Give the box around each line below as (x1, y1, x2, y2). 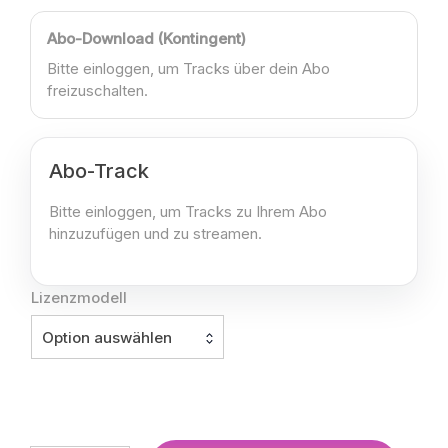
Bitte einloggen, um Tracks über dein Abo (47, 58, 330, 78)
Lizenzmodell (31, 288, 127, 308)
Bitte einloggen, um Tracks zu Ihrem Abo (49, 201, 327, 221)
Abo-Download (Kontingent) (47, 28, 246, 48)
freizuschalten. (47, 80, 148, 100)
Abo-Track (49, 158, 149, 183)
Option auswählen (42, 328, 172, 348)
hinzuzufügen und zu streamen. (49, 223, 262, 243)
